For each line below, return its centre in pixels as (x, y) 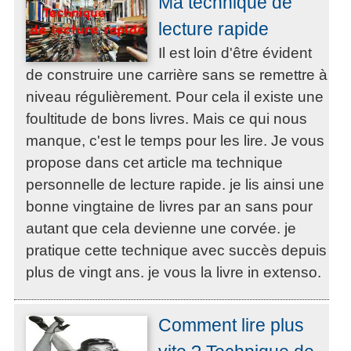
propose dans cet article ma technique (154, 163)
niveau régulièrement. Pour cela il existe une (175, 97)
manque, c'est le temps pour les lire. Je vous (175, 141)
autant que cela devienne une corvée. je (161, 229)
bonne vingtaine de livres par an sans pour (169, 207)
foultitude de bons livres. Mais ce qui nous (166, 119)
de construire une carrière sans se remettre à (177, 75)
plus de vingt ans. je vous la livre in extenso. (174, 273)
